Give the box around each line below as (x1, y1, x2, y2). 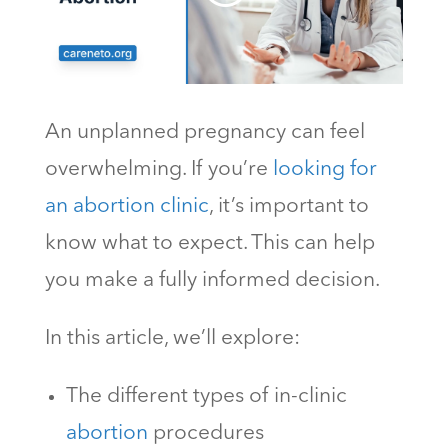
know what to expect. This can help (44, 232, 375, 254)
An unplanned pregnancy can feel (44, 121, 365, 143)
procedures (147, 422, 264, 444)
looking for (272, 158, 377, 180)
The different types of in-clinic (65, 385, 347, 407)
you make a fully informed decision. (44, 269, 384, 291)
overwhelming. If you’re (44, 158, 273, 180)
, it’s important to (208, 195, 369, 217)
